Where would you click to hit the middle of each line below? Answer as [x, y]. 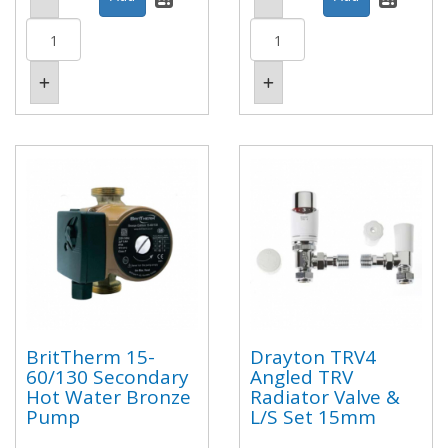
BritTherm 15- [90, 356]
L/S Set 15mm [313, 416]
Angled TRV [301, 376]
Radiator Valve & [325, 396]
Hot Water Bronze [108, 396]
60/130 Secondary [107, 376]
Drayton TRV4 [313, 356]
